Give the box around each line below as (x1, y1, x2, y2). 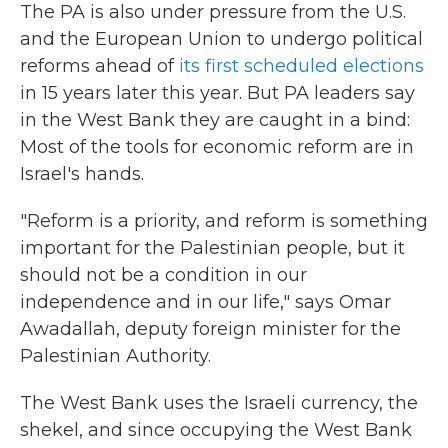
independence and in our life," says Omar (20, 291, 391, 313)
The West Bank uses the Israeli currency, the (20, 392, 418, 414)
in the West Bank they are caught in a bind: (20, 109, 410, 131)
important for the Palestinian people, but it (20, 237, 405, 259)
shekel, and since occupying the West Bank (20, 419, 412, 441)
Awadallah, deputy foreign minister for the (20, 318, 401, 340)
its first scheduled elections (179, 55, 424, 77)
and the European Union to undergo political (20, 28, 423, 50)
